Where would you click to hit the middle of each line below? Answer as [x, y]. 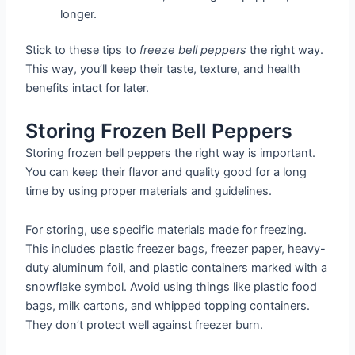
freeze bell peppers [193, 50]
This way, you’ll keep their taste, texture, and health [163, 69]
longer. [79, 14]
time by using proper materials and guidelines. [149, 191]
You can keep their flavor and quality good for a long [166, 172]
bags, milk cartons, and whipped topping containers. [168, 306]
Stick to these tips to [83, 50]
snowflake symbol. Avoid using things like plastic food [172, 287]
